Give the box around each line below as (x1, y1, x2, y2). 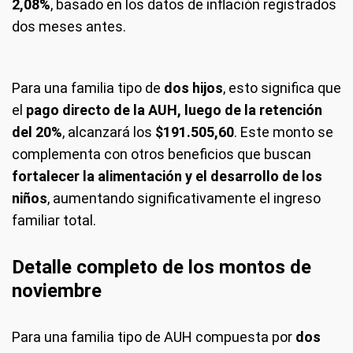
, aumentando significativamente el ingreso (47, 189, 321, 206)
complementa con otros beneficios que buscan (12, 145, 311, 162)
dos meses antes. (12, 17, 126, 35)
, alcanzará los (62, 123, 155, 140)
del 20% (12, 123, 62, 140)
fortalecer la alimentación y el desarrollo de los (12, 167, 322, 184)
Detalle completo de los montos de (12, 255, 311, 278)
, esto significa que (223, 79, 341, 96)
